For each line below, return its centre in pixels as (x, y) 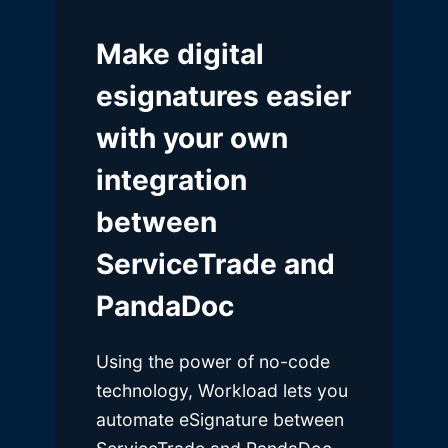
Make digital (180, 53)
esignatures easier (223, 95)
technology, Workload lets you (222, 390)
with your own (192, 137)
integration (171, 179)
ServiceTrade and (215, 263)
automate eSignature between (220, 419)
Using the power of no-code (213, 361)
